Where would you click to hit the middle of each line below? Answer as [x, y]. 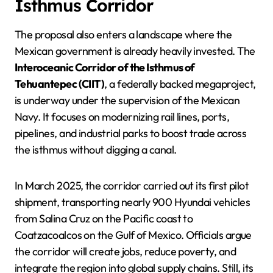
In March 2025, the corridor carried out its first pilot [132, 186]
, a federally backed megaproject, [180, 84]
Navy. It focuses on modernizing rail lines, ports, [122, 117]
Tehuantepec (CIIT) [60, 84]
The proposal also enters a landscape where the [123, 34]
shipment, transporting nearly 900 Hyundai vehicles [132, 202]
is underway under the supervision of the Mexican [127, 100]
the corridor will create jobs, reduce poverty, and [125, 251]
